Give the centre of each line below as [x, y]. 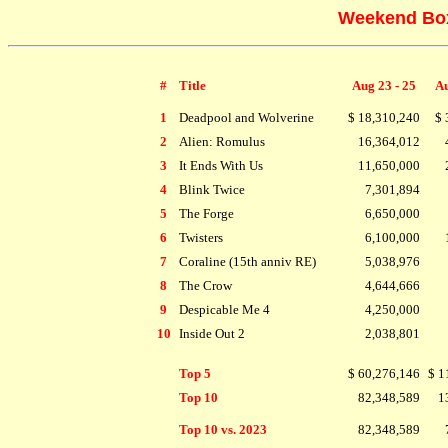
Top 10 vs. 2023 [222, 429]
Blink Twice [211, 189]
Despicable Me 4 [224, 309]
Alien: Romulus [221, 141]
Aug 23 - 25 [383, 85]
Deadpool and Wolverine [246, 117]
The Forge [206, 213]
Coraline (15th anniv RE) [247, 261]
